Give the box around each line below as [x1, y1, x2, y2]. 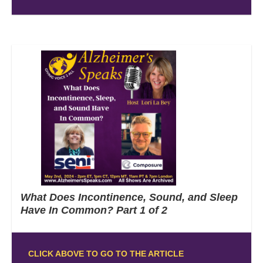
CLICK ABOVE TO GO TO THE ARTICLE [28, 248, 184, 258]
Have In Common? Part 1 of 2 [21, 204, 167, 216]
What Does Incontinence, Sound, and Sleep [21, 191, 238, 203]
